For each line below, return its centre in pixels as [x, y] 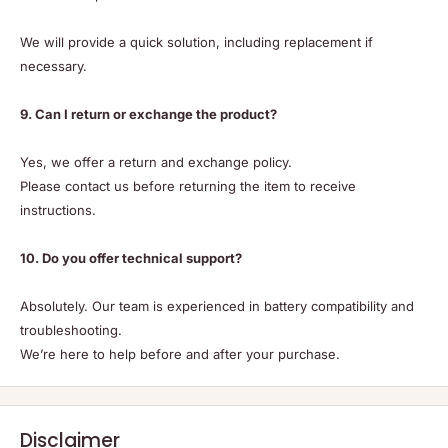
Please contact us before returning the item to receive [188, 186]
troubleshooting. [71, 330]
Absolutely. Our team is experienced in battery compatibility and [217, 306]
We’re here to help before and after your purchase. [180, 354]
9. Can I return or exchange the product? [148, 114]
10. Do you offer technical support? [131, 258]
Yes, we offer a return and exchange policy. [156, 162]
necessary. [53, 66]
